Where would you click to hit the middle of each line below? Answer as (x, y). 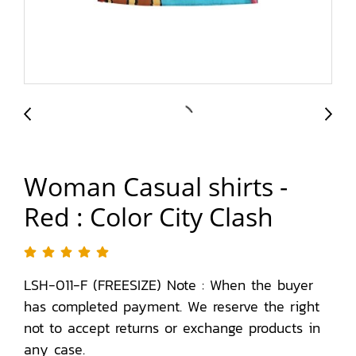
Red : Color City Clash (149, 217)
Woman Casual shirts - (156, 186)
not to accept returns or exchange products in (172, 328)
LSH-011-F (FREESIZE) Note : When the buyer (168, 285)
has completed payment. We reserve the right (172, 306)
